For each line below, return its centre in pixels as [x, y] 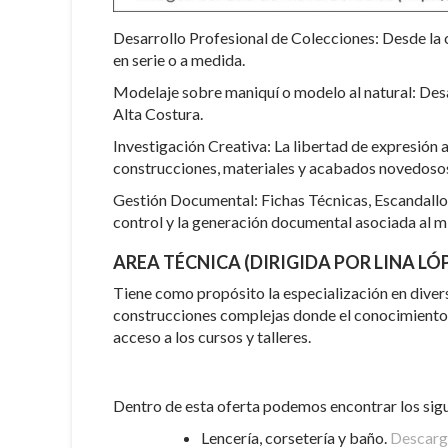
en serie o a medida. [179, 60]
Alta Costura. [158, 114]
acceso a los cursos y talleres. [212, 337]
